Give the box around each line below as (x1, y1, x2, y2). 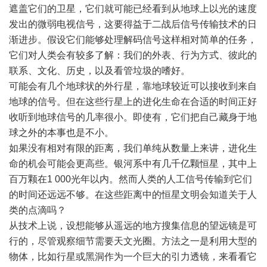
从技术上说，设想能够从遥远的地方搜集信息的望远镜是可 (9, 221, 257, 231)
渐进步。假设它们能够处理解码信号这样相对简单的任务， (9, 35, 257, 45)
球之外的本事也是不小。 (9, 128, 114, 138)
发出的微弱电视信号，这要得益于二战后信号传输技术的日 (9, 19, 257, 29)
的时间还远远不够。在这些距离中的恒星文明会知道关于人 (9, 190, 257, 200)
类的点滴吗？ (9, 205, 66, 215)
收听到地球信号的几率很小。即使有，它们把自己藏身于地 (9, 112, 257, 122)
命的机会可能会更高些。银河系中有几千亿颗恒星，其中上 (9, 159, 257, 169)
